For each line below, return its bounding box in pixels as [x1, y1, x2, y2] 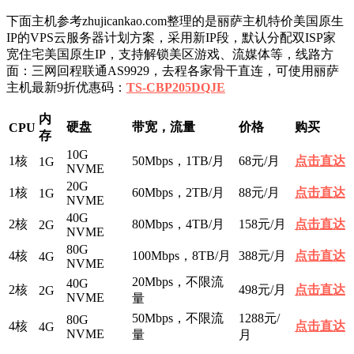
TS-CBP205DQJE [126, 80, 225, 94]
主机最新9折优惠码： [6, 80, 126, 94]
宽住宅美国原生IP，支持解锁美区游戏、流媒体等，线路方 [6, 47, 333, 61]
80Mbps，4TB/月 [132, 217, 224, 231]
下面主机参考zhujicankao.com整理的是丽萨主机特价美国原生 [6, 13, 344, 28]
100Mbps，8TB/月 [132, 248, 231, 262]
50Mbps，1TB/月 [132, 153, 224, 168]
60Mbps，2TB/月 [132, 185, 224, 199]
